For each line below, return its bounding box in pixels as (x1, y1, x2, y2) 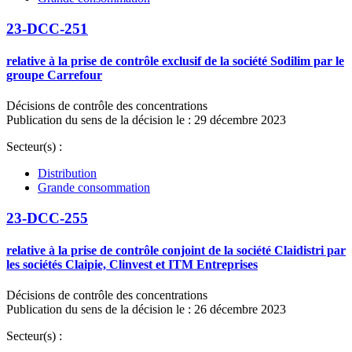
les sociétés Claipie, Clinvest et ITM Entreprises (6, 258, 258, 272)
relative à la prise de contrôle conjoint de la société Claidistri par (6, 244, 346, 258)
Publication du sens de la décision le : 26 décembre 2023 (6, 302, 286, 317)
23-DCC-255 (6, 209, 88, 226)
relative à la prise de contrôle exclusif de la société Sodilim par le (6, 53, 344, 68)
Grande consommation (38, 181, 150, 195)
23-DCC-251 (6, 20, 88, 37)
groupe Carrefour (6, 68, 102, 82)
